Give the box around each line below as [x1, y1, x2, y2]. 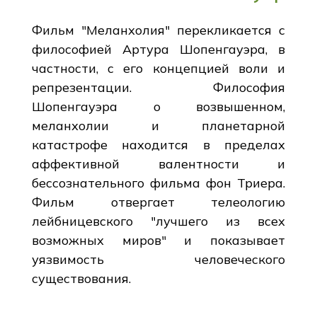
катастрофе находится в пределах [31, 136, 286, 153]
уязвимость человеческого [31, 250, 286, 267]
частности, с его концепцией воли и [31, 59, 286, 76]
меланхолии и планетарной [31, 117, 286, 134]
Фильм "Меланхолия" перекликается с [31, 21, 286, 38]
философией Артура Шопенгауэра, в [31, 40, 286, 57]
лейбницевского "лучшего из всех [31, 212, 286, 229]
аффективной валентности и [31, 155, 286, 172]
